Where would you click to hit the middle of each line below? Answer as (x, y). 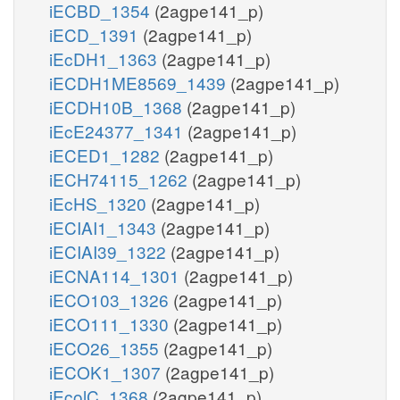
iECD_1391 (96, 34)
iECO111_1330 (111, 323)
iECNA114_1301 (117, 275)
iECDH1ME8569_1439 (140, 82)
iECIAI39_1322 (110, 251)
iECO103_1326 (111, 299)
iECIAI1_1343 (105, 227)
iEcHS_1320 (100, 203)
